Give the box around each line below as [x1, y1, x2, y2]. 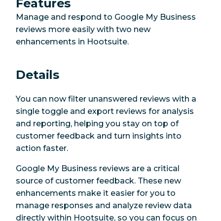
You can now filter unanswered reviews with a [16, 94, 196, 104]
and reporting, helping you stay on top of [16, 119, 179, 129]
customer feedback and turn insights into [16, 131, 182, 141]
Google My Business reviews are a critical [16, 164, 180, 174]
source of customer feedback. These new [16, 176, 181, 186]
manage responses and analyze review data [16, 201, 192, 211]
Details [16, 67, 59, 82]
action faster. [16, 144, 68, 153]
